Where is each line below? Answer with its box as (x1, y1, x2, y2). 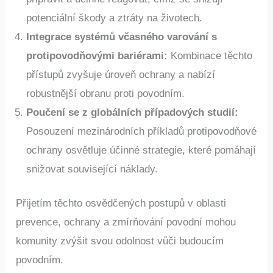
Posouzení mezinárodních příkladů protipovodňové (26, 125, 257, 137)
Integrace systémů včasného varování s (26, 30, 218, 43)
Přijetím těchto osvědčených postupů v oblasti (16, 197, 227, 210)
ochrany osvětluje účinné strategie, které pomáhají (26, 144, 257, 156)
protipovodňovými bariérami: (26, 49, 168, 62)
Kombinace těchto (168, 49, 253, 62)
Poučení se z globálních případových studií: (26, 106, 239, 118)
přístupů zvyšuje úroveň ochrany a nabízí (26, 68, 216, 80)
